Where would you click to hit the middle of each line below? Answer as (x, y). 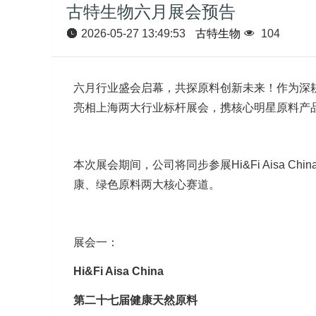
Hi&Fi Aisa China (118, 271)
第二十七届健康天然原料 (135, 300)
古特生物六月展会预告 (151, 11)
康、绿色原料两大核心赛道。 (146, 185)
